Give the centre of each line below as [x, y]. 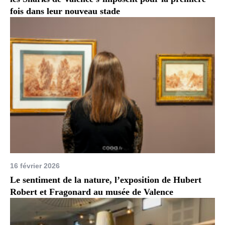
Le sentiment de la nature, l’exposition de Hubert [106, 180]
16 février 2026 [35, 166]
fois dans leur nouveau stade [65, 11]
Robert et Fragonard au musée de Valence [92, 192]
